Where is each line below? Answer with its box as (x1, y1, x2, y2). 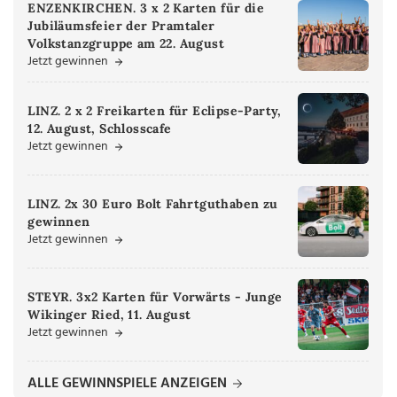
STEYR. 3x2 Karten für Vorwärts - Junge (27, 288, 283, 305)
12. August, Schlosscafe (27, 120, 172, 136)
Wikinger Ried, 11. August (27, 306, 191, 323)
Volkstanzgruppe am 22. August (27, 35, 224, 52)
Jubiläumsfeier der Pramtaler (27, 18, 215, 35)
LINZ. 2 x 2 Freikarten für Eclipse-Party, (27, 102, 282, 119)
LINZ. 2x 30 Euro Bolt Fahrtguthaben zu (27, 195, 278, 212)
